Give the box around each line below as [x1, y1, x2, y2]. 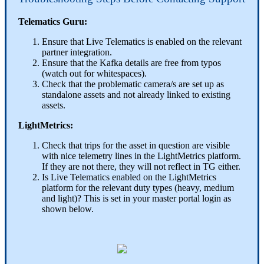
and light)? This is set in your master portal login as [42, 193, 231, 203]
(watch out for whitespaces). [42, 68, 147, 78]
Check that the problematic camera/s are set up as [42, 78, 224, 89]
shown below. [42, 203, 94, 214]
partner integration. [42, 47, 112, 57]
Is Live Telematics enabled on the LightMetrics [42, 171, 216, 182]
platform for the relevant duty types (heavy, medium [42, 182, 234, 193]
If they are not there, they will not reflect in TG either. [42, 161, 240, 171]
